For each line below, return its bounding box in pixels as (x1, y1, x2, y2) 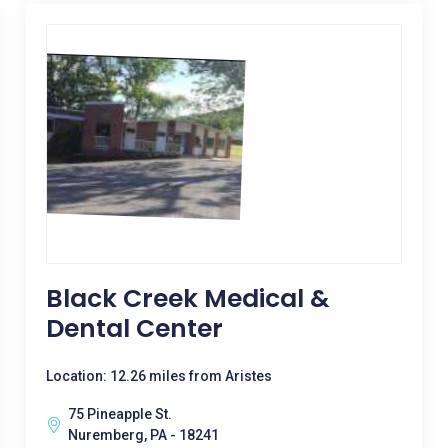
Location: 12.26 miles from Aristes (45, 368, 272, 384)
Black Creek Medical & (45, 281, 330, 316)
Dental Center (45, 311, 223, 346)
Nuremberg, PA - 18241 (67, 427, 219, 443)
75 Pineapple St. (67, 406, 172, 422)
